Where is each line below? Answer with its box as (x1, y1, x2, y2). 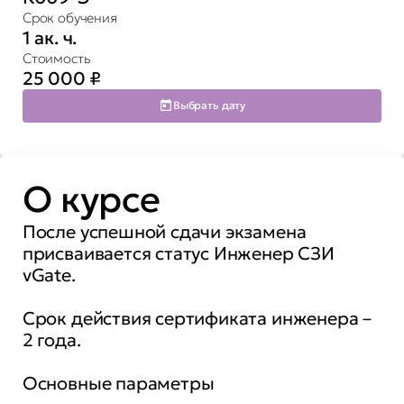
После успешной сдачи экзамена (22, 221, 307, 243)
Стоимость (22, 49, 91, 67)
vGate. (22, 264, 76, 287)
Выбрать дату (172, 98, 245, 113)
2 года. (22, 329, 81, 352)
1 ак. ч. (22, 26, 78, 49)
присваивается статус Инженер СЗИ (22, 243, 335, 265)
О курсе (22, 177, 161, 223)
